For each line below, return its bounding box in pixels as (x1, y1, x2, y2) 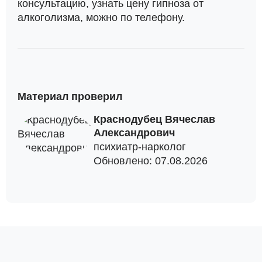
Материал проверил (18, 91, 122, 102)
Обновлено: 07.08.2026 (94, 155, 208, 167)
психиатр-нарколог (94, 141, 186, 153)
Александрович (94, 127, 175, 139)
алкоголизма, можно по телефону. (18, 12, 185, 23)
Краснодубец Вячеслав (94, 113, 215, 125)
